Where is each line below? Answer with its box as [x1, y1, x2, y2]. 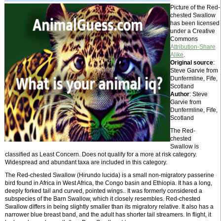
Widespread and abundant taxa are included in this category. [5, 159, 167, 166]
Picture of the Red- [170, 4, 220, 11]
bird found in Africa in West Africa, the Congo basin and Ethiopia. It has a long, [5, 180, 212, 186]
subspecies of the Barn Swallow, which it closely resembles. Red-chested [5, 195, 200, 202]
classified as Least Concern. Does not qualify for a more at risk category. [5, 151, 197, 158]
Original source [170, 59, 213, 66]
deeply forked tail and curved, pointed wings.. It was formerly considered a [5, 187, 202, 194]
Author [170, 91, 189, 98]
